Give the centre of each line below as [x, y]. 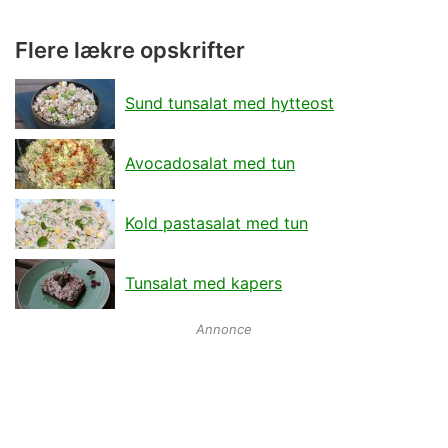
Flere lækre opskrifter [130, 49]
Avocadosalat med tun [210, 162]
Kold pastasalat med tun [216, 222]
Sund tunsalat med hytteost [229, 102]
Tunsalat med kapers [203, 282]
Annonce [224, 328]
